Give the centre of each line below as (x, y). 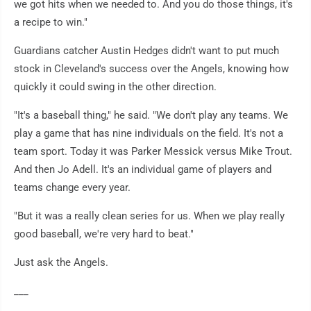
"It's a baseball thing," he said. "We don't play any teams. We (151, 116)
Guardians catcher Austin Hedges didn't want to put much (146, 51)
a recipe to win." (51, 23)
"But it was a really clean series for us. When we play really (149, 216)
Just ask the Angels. (61, 263)
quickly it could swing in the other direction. (115, 87)
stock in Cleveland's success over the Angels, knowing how (151, 69)
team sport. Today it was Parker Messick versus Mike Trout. (153, 152)
